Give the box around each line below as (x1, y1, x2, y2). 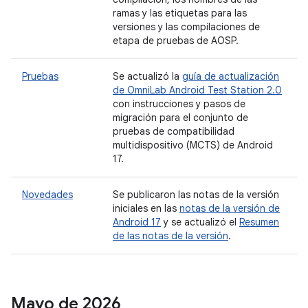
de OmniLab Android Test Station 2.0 (113, 84, 282, 96)
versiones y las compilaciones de (113, 21, 260, 33)
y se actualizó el (161, 216, 239, 228)
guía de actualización (182, 70, 279, 82)
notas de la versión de (179, 202, 280, 214)
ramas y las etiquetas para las (113, 7, 247, 19)
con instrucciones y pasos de (113, 98, 245, 110)
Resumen (239, 216, 279, 228)
